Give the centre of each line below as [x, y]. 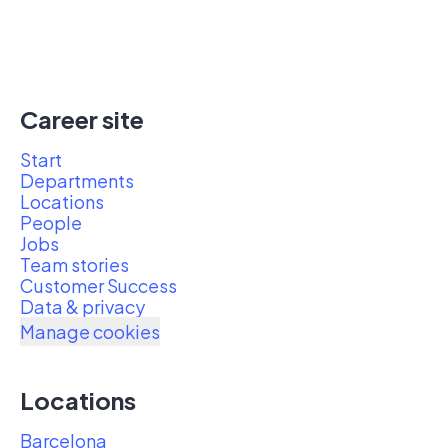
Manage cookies [90, 331]
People [51, 222]
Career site [82, 119]
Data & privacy [82, 306]
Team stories [74, 264]
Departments [77, 180]
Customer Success [98, 285]
